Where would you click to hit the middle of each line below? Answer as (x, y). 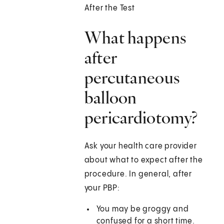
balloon (110, 98)
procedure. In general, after (138, 174)
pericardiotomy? (141, 118)
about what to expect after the (143, 160)
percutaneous (132, 78)
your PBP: (102, 188)
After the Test (109, 8)
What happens (135, 38)
